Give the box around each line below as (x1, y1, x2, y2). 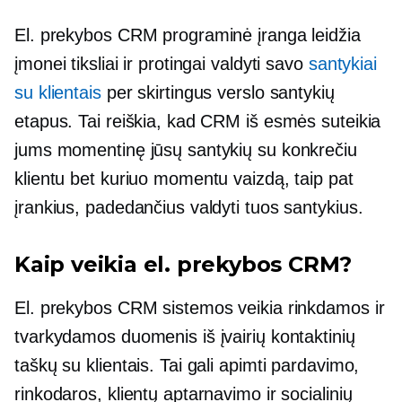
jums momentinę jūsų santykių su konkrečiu (14, 140, 357, 160)
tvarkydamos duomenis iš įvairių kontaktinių (14, 327, 355, 346)
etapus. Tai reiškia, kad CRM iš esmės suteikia (14, 111, 381, 131)
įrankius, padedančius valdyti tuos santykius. (14, 197, 363, 217)
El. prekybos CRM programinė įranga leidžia (14, 25, 361, 45)
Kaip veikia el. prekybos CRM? (14, 251, 353, 277)
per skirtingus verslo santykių (100, 83, 335, 102)
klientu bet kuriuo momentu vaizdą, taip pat (14, 169, 354, 188)
